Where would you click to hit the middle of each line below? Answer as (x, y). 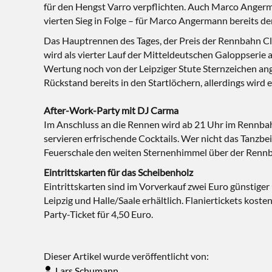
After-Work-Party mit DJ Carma (111, 110)
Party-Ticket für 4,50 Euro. (98, 214)
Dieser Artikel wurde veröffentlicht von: (126, 256)
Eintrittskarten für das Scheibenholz (118, 172)
